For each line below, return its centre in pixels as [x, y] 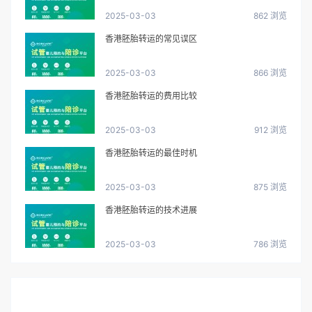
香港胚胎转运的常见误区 [151, 38]
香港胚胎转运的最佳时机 [151, 153]
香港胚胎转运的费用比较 [151, 95]
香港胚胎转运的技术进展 [151, 210]
